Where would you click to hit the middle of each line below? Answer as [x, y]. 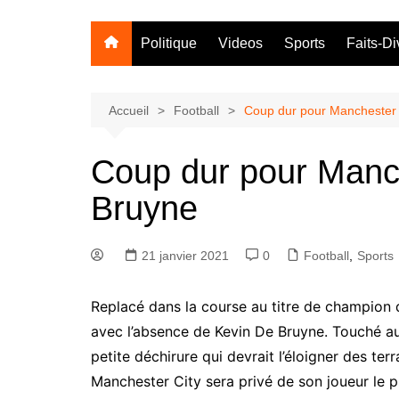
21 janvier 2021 [185, 255]
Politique [169, 43]
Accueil [129, 110]
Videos [240, 43]
